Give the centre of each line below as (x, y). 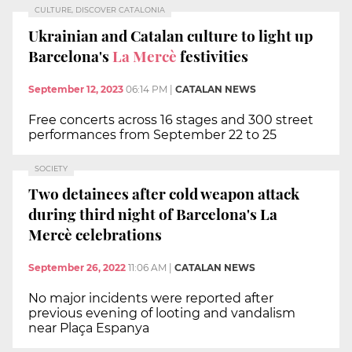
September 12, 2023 (76, 89)
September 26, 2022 (77, 267)
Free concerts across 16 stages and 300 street (171, 119)
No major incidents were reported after (151, 298)
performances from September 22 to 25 (154, 134)
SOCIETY (51, 168)
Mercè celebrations (95, 235)
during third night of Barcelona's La (153, 214)
